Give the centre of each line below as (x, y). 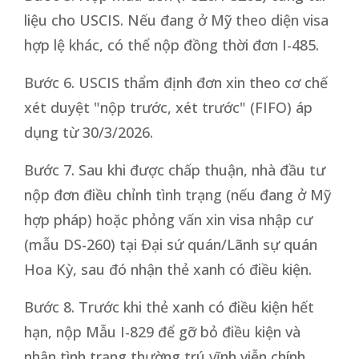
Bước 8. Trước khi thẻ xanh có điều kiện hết (169, 307)
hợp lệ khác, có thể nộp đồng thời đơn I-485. (171, 44)
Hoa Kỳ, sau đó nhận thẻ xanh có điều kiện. (168, 269)
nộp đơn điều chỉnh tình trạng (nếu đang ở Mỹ (177, 194)
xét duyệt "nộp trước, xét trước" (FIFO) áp (168, 107)
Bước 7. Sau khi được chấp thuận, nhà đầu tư (175, 169)
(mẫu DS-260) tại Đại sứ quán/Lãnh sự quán (171, 244)
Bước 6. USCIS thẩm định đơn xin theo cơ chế (176, 82)
